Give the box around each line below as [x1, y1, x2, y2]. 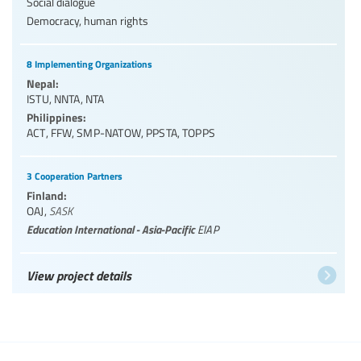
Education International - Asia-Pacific [27, 221, 197, 238]
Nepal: [27, 75, 59, 92]
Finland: [27, 187, 67, 204]
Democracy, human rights [27, 13, 148, 29]
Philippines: [27, 109, 86, 126]
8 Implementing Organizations [27, 57, 152, 72]
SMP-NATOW [77, 125, 142, 141]
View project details [27, 266, 131, 285]
